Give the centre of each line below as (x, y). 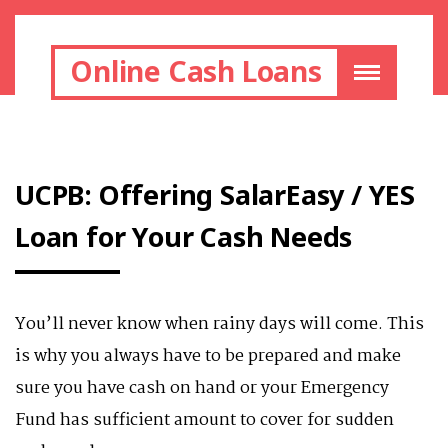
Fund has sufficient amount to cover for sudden (204, 420)
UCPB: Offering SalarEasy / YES (215, 194)
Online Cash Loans (196, 71)
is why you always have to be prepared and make (208, 356)
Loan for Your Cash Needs (184, 236)
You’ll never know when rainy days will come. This (219, 324)
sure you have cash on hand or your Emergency (202, 388)
